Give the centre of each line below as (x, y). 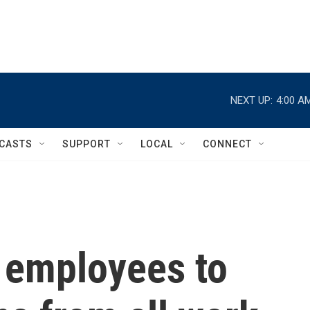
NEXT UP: (252, 100)
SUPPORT (86, 144)
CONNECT (227, 144)
